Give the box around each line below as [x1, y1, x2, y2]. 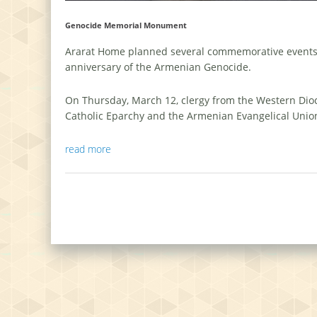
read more [65, 142, 111, 156]
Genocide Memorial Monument [65, 20, 187, 31]
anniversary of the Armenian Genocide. [65, 60, 251, 74]
